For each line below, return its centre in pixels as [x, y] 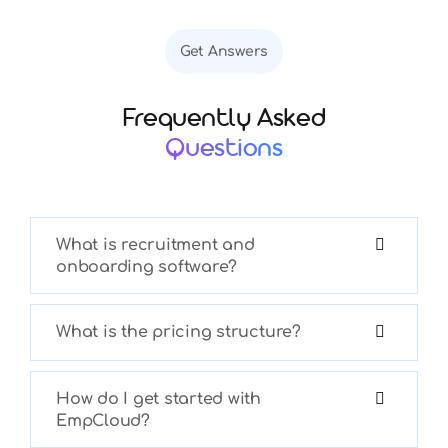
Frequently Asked [224, 121]
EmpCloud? [102, 420]
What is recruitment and [155, 244]
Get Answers [224, 51]
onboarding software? [146, 266]
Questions [224, 151]
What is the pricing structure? [178, 331]
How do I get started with [158, 398]
